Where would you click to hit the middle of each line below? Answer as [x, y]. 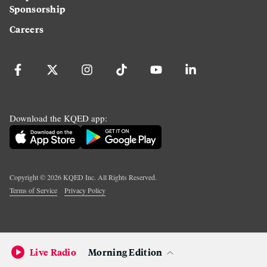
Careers [27, 29]
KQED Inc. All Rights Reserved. [109, 177]
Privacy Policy [85, 190]
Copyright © [28, 177]
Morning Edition [125, 252]
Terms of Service [33, 190]
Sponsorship [38, 8]
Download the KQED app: [58, 118]
